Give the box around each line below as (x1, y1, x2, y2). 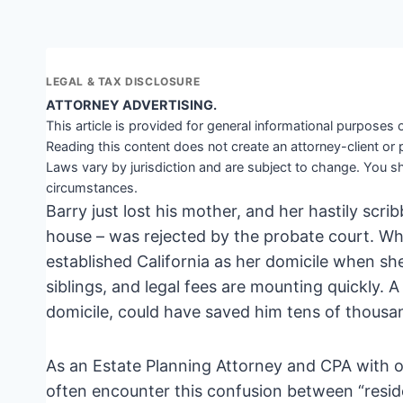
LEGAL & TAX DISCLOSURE (46, 74, 201, 88)
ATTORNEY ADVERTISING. (46, 96, 217, 113)
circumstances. (46, 179, 138, 196)
